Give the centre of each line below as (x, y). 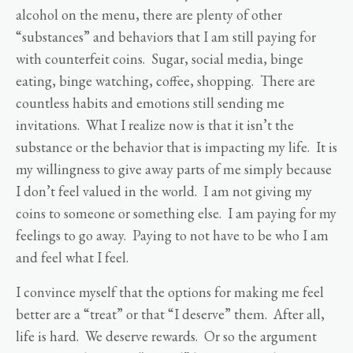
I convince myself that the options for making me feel (170, 292)
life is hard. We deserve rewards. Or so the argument (166, 336)
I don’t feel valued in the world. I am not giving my (164, 191)
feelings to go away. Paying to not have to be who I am (172, 236)
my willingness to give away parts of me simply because (174, 169)
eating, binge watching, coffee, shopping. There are (165, 81)
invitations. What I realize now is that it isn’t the (155, 125)
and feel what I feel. (74, 258)
